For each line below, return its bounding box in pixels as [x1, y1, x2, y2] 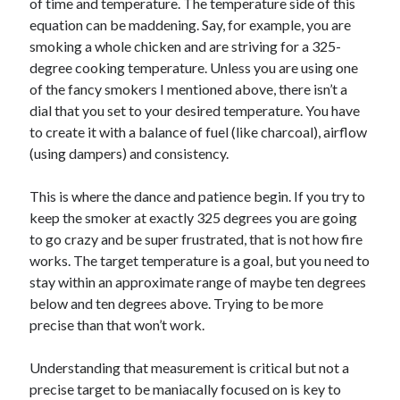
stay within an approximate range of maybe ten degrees [29, 273, 367, 291]
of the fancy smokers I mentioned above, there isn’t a [29, 80, 348, 98]
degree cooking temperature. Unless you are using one [29, 59, 359, 77]
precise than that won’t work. [29, 316, 205, 334]
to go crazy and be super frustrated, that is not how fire [29, 230, 363, 248]
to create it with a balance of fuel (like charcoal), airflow [29, 123, 368, 141]
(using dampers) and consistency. [29, 145, 229, 162]
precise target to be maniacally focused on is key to [29, 380, 342, 398]
